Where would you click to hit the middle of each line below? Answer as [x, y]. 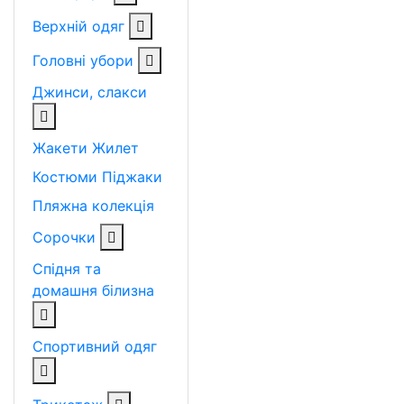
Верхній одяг [81, 26]
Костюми [65, 177]
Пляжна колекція [93, 206]
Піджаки [132, 177]
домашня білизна [93, 290]
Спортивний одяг [95, 346]
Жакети [60, 148]
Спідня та [67, 269]
